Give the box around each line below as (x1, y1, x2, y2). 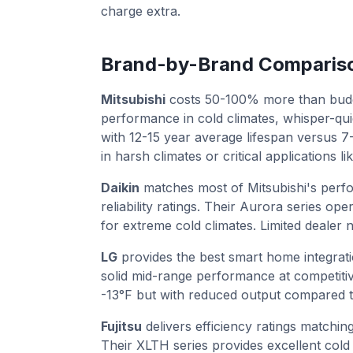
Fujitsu (101, 318, 142, 334)
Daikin (101, 180, 139, 195)
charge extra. (101, 3, 180, 19)
